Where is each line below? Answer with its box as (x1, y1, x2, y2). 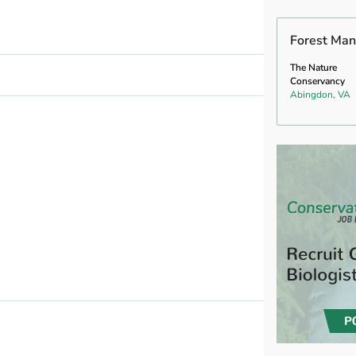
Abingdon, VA (290, 87, 350, 101)
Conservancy (290, 74, 345, 87)
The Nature (290, 60, 337, 74)
